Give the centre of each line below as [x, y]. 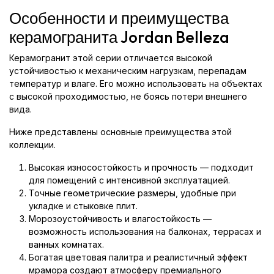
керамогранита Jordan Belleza [119, 37]
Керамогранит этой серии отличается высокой [111, 58]
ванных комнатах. [66, 244]
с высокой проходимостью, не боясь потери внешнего [128, 96]
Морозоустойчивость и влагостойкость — [120, 219]
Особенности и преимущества [119, 18]
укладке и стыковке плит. [83, 206]
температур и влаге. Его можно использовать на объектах [136, 83]
